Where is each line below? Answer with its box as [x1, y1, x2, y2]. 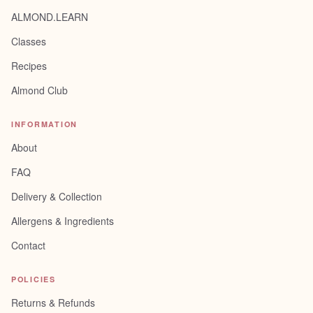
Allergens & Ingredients [11, 214, 114, 228]
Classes [11, 34, 46, 48]
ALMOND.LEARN [11, 10, 88, 24]
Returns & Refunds [11, 296, 95, 310]
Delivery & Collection [11, 189, 102, 203]
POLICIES [11, 274, 56, 284]
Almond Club [11, 83, 68, 97]
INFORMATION [11, 119, 78, 129]
